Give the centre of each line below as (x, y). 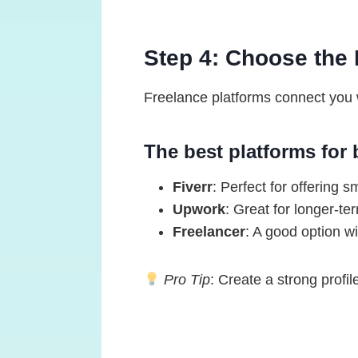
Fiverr (192, 187)
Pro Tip (187, 279)
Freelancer (209, 231)
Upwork (199, 209)
